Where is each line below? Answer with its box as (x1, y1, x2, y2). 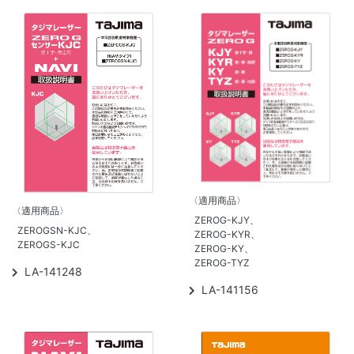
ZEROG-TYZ (194, 256, 250, 269)
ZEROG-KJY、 (194, 213, 259, 226)
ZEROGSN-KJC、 (17, 224, 96, 237)
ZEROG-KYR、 (194, 228, 260, 240)
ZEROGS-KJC (17, 239, 80, 251)
